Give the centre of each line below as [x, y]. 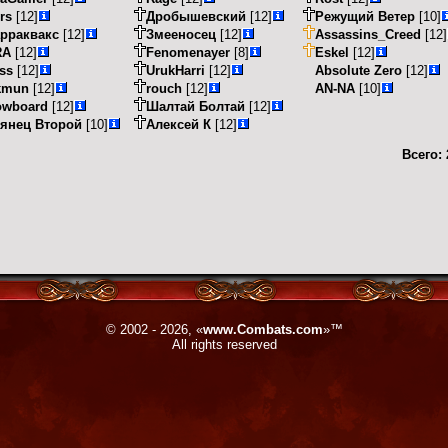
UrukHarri [176, 70]
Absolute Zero [359, 70]
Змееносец [181, 34]
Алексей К [179, 124]
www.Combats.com [262, 329]
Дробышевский [196, 16]
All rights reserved [224, 344]
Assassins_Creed [368, 34]
